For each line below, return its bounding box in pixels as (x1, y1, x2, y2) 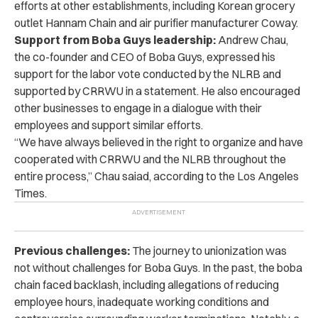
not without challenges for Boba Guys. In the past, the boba (14, 260, 302, 275)
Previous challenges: (14, 243, 130, 258)
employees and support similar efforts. (14, 117, 205, 132)
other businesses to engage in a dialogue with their (14, 100, 262, 115)
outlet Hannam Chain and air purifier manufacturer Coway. (14, 15, 298, 30)
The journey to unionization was (130, 243, 287, 258)
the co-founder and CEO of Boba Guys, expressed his (14, 49, 275, 64)
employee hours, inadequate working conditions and (14, 294, 269, 309)
